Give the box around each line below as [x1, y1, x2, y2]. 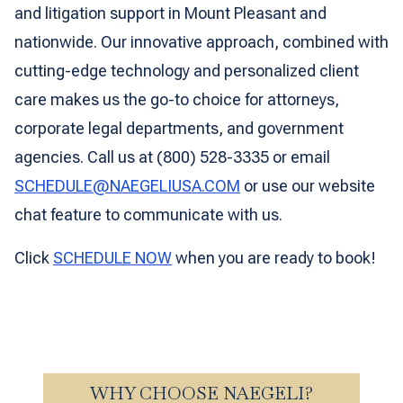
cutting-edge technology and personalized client [14, 61, 359, 80]
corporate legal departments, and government [14, 119, 344, 138]
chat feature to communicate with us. [14, 205, 282, 224]
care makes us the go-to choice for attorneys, [14, 90, 339, 109]
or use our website [240, 176, 375, 195]
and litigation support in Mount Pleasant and [14, 4, 327, 22]
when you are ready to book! [172, 248, 376, 267]
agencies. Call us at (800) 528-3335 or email [14, 148, 330, 166]
